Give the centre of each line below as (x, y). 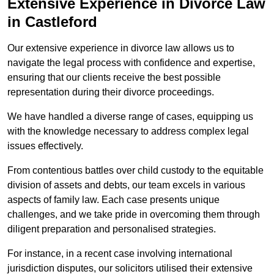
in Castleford (52, 22)
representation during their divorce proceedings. (111, 92)
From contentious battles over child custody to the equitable (135, 171)
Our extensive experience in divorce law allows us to (121, 48)
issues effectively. (45, 146)
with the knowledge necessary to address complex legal (128, 131)
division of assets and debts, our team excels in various (126, 185)
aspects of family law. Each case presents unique (113, 200)
